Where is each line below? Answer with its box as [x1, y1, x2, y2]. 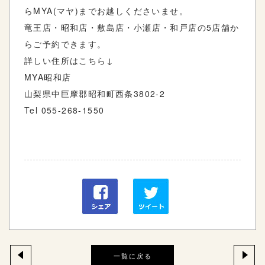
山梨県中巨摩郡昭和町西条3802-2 [24, 87, 166, 99]
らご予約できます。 [24, 37, 106, 50]
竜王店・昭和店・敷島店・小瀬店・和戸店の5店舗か [24, 21, 240, 33]
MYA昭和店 [24, 70, 72, 83]
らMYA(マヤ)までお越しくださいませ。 [24, 4, 188, 17]
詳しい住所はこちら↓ [24, 54, 114, 66]
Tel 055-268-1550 [24, 104, 105, 116]
